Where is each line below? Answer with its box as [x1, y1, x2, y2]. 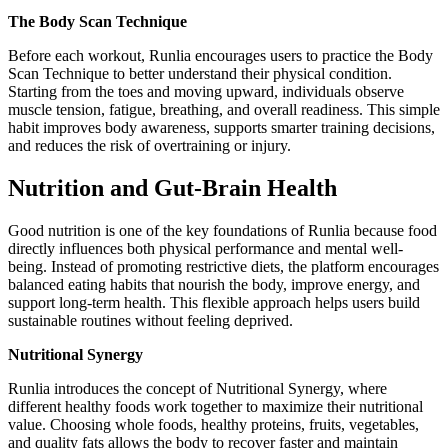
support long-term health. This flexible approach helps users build [8, 293, 420, 311]
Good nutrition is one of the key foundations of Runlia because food [8, 221, 437, 239]
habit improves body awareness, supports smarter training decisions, [8, 119, 435, 137]
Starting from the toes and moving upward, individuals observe [8, 83, 404, 101]
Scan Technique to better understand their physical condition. [8, 65, 392, 83]
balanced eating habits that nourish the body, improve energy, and [8, 275, 420, 293]
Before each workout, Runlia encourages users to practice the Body [8, 47, 433, 65]
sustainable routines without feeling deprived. [8, 311, 293, 329]
